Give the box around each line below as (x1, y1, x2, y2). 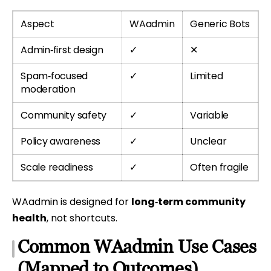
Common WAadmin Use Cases (18, 235, 256, 257)
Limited (190, 68, 223, 83)
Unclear (190, 134, 227, 148)
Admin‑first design (21, 42, 103, 57)
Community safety (21, 108, 107, 122)
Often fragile (190, 160, 249, 174)
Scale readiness (21, 160, 93, 174)
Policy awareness (21, 134, 101, 148)
